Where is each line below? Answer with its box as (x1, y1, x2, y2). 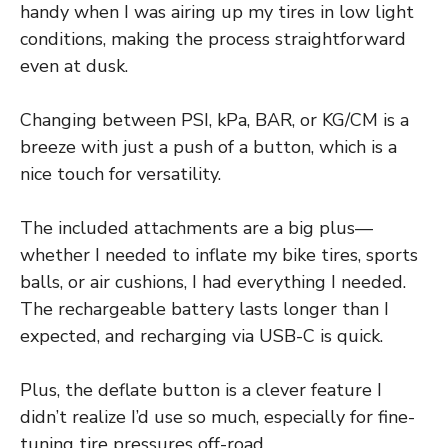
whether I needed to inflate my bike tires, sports (20, 243, 418, 268)
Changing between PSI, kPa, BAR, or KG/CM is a (20, 108, 409, 133)
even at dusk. (20, 54, 128, 79)
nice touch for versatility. (20, 162, 221, 187)
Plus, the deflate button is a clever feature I (20, 378, 382, 403)
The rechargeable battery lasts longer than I (20, 297, 389, 322)
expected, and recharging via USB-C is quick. (20, 324, 383, 349)
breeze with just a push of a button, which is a (20, 135, 397, 160)
